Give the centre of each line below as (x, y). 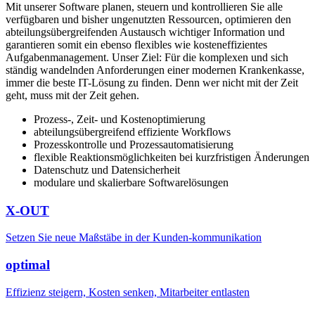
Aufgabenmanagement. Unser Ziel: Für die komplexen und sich (147, 57)
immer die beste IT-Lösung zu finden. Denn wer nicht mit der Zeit (152, 82)
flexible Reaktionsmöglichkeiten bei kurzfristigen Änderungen (172, 157)
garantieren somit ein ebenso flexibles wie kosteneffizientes (136, 44)
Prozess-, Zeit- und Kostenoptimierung (120, 119)
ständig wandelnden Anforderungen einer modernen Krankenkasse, (155, 70)
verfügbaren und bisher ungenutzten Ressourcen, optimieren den (148, 19)
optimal (28, 265)
